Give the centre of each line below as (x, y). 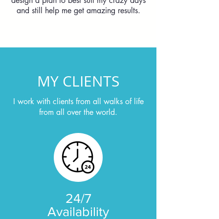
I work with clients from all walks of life (78, 101)
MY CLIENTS (78, 81)
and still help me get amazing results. (78, 11)
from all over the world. (78, 112)
